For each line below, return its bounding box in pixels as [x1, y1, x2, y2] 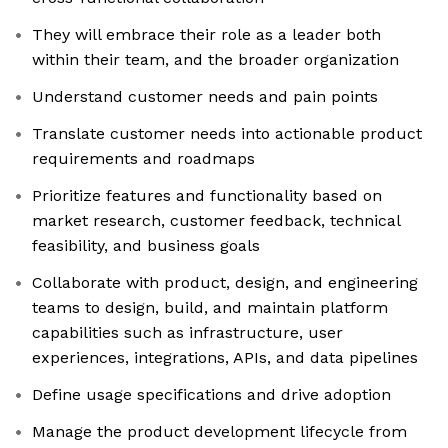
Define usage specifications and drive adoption [32, 385, 391, 405]
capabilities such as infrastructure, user [32, 323, 343, 343]
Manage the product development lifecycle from [32, 422, 407, 442]
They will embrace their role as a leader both [32, 25, 381, 45]
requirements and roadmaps [32, 149, 255, 169]
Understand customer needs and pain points [32, 87, 378, 107]
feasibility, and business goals [32, 236, 260, 256]
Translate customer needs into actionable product [32, 124, 422, 144]
